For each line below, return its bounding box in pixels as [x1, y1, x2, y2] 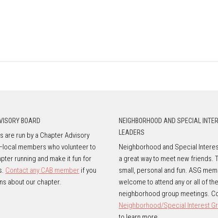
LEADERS [118, 128, 145, 136]
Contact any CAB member [5, 165, 79, 175]
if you [79, 165, 96, 175]
